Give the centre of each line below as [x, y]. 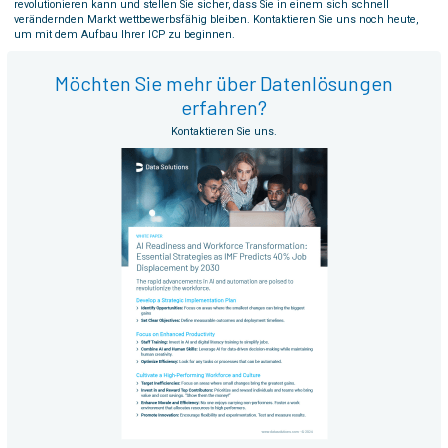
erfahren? [224, 107]
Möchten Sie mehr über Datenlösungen [224, 83]
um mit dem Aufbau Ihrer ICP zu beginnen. [124, 34]
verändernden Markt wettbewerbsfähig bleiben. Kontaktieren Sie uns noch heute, [215, 19]
